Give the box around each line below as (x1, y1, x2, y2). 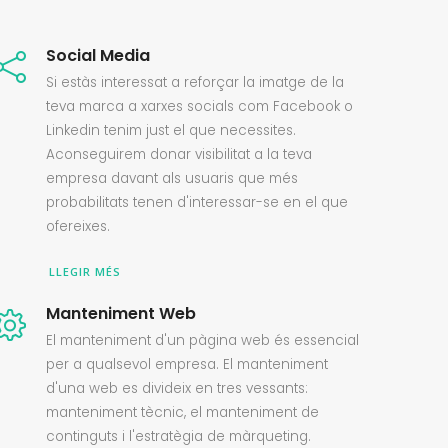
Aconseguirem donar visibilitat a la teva (45, 145, 312, 164)
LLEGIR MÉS (48, 264, 121, 279)
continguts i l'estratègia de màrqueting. (45, 427, 311, 446)
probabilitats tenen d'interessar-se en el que (45, 193, 348, 212)
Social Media (45, 44, 150, 67)
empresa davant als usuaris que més (45, 169, 298, 188)
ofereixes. (45, 217, 110, 236)
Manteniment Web (45, 302, 196, 325)
